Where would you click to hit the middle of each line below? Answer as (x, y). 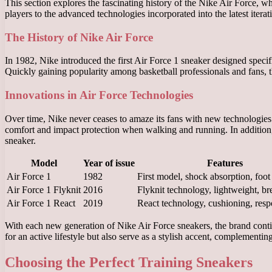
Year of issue (109, 163)
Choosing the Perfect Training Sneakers (129, 262)
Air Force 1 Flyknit (44, 189)
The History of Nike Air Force (79, 37)
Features (225, 163)
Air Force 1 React (41, 203)
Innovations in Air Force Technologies (99, 95)
